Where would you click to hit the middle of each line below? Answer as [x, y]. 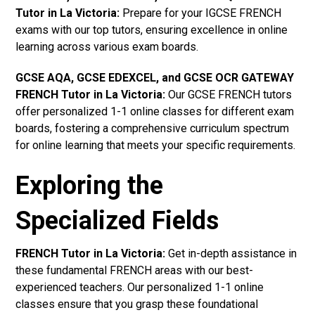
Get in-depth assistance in [231, 253]
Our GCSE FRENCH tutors [229, 94]
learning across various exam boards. [107, 46]
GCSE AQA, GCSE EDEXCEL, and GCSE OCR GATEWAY [155, 77]
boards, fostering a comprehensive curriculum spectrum [153, 128]
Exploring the [90, 185]
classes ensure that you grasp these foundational [137, 304]
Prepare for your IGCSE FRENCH [201, 13]
